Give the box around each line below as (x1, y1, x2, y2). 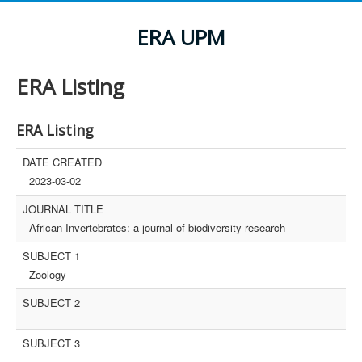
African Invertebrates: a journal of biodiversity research (29, 220, 285, 235)
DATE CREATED (23, 154, 102, 170)
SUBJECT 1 (23, 248, 80, 263)
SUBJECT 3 (23, 335, 80, 351)
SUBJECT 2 (23, 295, 80, 310)
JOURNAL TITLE (23, 201, 103, 217)
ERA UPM (137, 23, 225, 52)
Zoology (29, 267, 66, 282)
